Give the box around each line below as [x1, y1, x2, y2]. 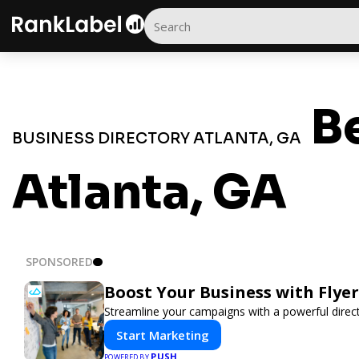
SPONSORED [26, 253, 93, 269]
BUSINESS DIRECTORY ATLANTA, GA [12, 128, 301, 148]
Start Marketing [116, 326, 209, 343]
